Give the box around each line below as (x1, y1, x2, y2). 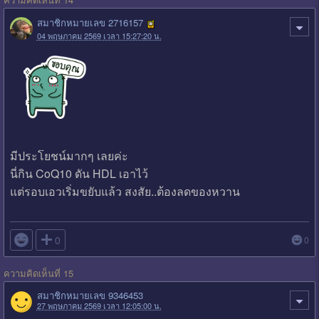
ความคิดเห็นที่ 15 (3, 266, 73, 280)
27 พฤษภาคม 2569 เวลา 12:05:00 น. (36, 299, 162, 311)
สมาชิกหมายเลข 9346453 (36, 288, 143, 302)
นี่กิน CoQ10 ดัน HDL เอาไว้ (9, 164, 148, 182)
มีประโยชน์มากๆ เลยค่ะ (9, 147, 128, 164)
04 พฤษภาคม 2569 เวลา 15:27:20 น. (36, 30, 162, 42)
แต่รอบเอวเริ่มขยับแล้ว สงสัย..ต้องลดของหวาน (9, 182, 240, 199)
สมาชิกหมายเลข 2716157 (36, 15, 143, 29)
